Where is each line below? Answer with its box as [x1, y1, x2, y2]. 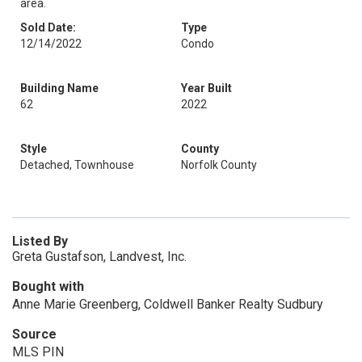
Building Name [20, 82, 99, 95]
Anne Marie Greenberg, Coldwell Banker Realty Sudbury [12, 297, 323, 312]
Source [12, 326, 57, 342]
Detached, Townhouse [20, 158, 134, 171]
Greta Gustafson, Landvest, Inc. [12, 249, 187, 264]
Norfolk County [181, 158, 257, 171]
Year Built [181, 82, 232, 95]
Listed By [12, 234, 68, 249]
